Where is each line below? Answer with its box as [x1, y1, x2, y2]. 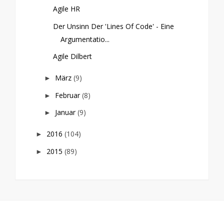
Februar [54, 90, 82, 100]
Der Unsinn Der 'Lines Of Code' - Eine [52, 21, 174, 31]
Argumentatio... [60, 34, 109, 44]
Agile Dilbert [52, 51, 92, 61]
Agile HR [52, 4, 80, 14]
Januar [54, 107, 77, 117]
